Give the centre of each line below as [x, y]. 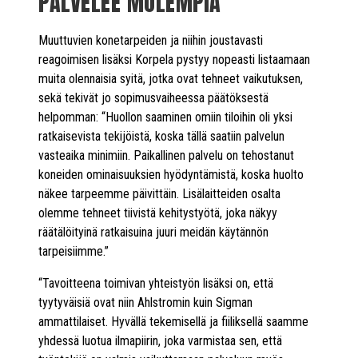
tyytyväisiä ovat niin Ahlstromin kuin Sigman [145, 302]
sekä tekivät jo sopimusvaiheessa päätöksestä [153, 97]
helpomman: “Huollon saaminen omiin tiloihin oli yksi [165, 117]
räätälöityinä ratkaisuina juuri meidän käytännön [153, 232]
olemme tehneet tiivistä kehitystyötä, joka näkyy [158, 213]
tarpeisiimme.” [74, 251]
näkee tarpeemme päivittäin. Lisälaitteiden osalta [159, 193]
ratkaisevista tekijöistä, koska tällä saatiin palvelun [161, 136]
